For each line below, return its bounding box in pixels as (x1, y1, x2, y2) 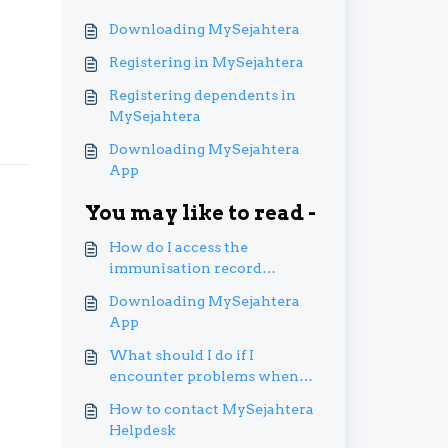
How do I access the (108, 239, 248, 255)
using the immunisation (108, 389, 280, 405)
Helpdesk (108, 422, 175, 438)
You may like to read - (84, 201, 316, 225)
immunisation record (108, 260, 262, 276)
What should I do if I (108, 347, 254, 363)
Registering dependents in (108, 87, 296, 103)
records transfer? (108, 410, 233, 426)
